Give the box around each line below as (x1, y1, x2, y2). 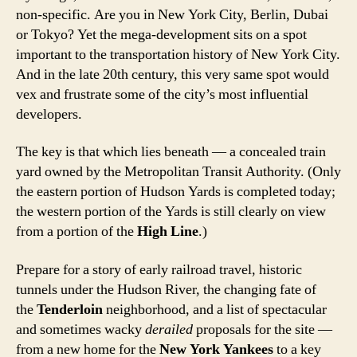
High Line (137, 222, 198, 241)
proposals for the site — (193, 320, 332, 339)
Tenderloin (37, 300, 103, 319)
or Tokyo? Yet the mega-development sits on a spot (16, 25, 307, 44)
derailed (145, 320, 193, 339)
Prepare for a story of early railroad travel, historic (16, 260, 302, 279)
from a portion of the (16, 222, 137, 241)
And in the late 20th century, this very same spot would (16, 65, 329, 84)
